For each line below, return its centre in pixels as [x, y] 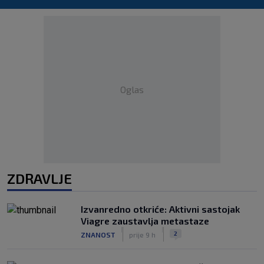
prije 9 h [142, 234]
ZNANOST [98, 234]
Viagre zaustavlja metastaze [145, 221]
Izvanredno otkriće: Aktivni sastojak [160, 209]
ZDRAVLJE [39, 178]
